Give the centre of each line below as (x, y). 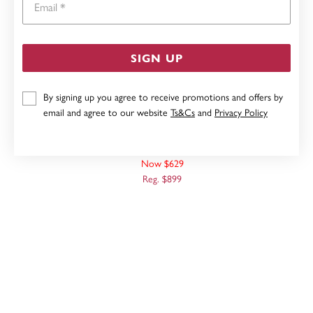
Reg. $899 (162, 178)
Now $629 (162, 163)
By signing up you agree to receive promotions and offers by (163, 96)
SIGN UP (156, 58)
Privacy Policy (241, 112)
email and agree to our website (107, 112)
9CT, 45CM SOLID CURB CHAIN (162, 133)
